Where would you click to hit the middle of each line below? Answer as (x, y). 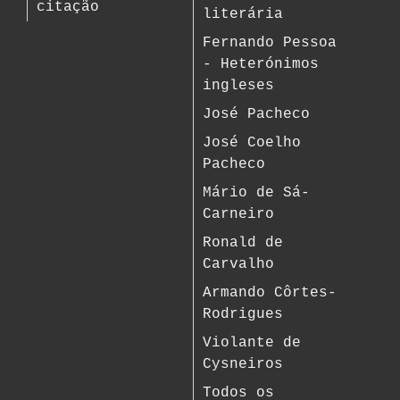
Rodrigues (243, 314)
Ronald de (243, 243)
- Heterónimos (261, 64)
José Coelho (252, 143)
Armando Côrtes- (270, 293)
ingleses (239, 86)
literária (243, 14)
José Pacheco (257, 114)
